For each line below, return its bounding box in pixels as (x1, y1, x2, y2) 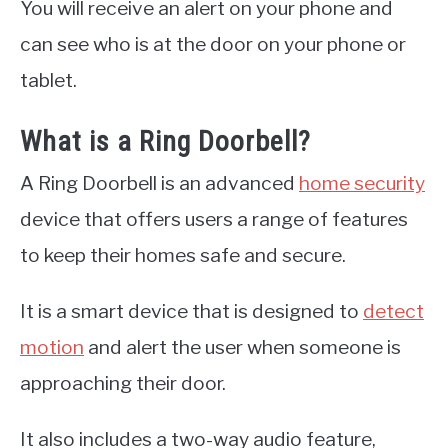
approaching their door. (20, 371, 226, 396)
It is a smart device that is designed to (20, 299, 363, 324)
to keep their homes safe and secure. (20, 243, 346, 268)
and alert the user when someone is (84, 335, 401, 360)
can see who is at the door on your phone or (20, 32, 406, 57)
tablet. (20, 68, 77, 93)
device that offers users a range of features (20, 207, 408, 232)
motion (20, 335, 84, 360)
